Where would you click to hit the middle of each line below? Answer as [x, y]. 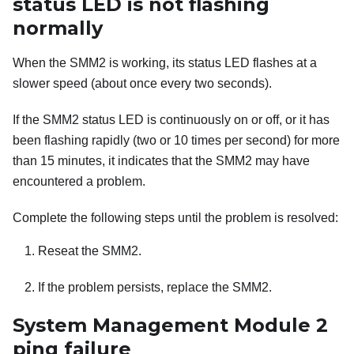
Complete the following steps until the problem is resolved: [175, 218]
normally [58, 28]
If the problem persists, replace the [135, 288]
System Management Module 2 [170, 326]
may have [281, 161]
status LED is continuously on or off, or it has [204, 120]
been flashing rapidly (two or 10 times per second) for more [176, 141]
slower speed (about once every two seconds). [142, 84]
